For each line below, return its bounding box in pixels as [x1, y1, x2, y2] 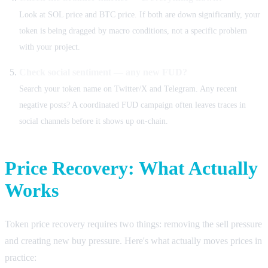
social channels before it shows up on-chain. [19, 115, 168, 126]
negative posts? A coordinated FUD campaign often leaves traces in [19, 99, 246, 109]
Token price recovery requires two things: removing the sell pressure [5, 218, 262, 229]
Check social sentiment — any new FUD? [19, 66, 187, 77]
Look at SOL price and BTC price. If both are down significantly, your [19, 9, 260, 19]
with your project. [19, 41, 80, 51]
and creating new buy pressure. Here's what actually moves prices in [5, 235, 262, 246]
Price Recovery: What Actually [5, 157, 258, 179]
